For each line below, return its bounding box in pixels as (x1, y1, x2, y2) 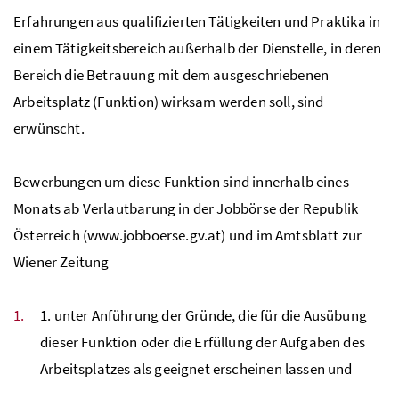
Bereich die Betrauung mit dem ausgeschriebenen (13, 64, 330, 85)
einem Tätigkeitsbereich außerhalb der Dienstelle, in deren (13, 37, 382, 58)
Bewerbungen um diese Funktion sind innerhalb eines (13, 171, 349, 191)
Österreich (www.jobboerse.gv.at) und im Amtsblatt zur (13, 224, 362, 245)
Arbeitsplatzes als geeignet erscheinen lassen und (40, 358, 353, 379)
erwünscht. (13, 118, 85, 138)
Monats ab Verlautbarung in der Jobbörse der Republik (13, 198, 359, 218)
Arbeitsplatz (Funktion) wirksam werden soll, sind (13, 91, 324, 111)
